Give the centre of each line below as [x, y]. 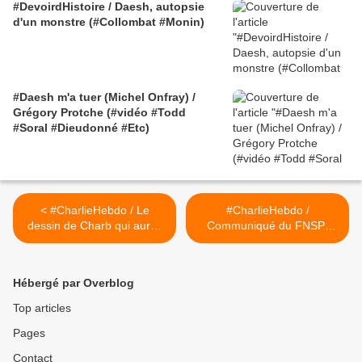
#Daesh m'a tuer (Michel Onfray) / [104, 97]
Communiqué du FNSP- [267, 226]
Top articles [42, 308]
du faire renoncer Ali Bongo [95, 241]
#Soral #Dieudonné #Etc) [81, 128]
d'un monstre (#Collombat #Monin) [109, 22]
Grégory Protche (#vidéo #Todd [99, 113]
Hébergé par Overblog [74, 283]
